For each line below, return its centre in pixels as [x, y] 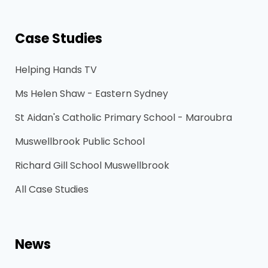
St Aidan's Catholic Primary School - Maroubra [124, 117]
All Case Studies [52, 189]
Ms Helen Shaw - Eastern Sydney [92, 93]
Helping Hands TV [56, 69]
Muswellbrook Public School [80, 141]
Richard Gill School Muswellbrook [92, 165]
